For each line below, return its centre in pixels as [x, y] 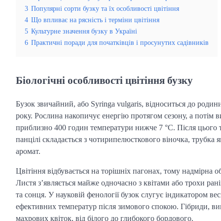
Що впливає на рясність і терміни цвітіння [95, 20]
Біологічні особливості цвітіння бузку [104, 80]
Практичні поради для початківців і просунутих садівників [120, 43]
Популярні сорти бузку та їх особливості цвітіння [105, 9]
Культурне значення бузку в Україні [84, 31]
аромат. [28, 151]
